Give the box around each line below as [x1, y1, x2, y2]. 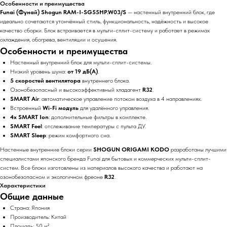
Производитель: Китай [10, 213, 66, 220]
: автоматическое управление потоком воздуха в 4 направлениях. [39, 95, 202, 102]
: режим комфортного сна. [46, 131, 110, 139]
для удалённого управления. [79, 104, 149, 111]
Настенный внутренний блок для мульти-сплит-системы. [10, 58, 152, 66]
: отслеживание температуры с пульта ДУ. [42, 122, 146, 130]
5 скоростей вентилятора [10, 77, 81, 84]
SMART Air [10, 95, 39, 102]
